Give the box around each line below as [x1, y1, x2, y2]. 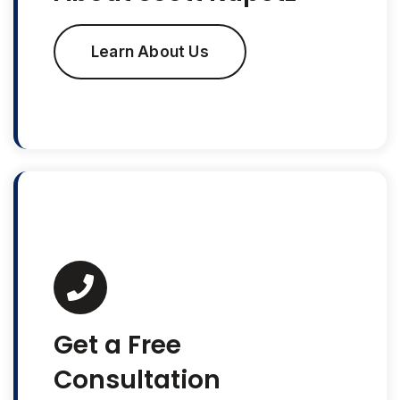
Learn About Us [91, 43, 209, 62]
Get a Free [54, 328, 181, 363]
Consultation [54, 362, 221, 398]
